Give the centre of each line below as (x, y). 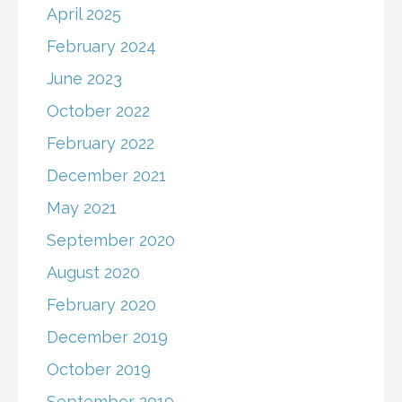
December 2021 (106, 175)
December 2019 (107, 336)
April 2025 (84, 13)
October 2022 (98, 110)
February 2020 (101, 304)
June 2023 (84, 78)
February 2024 (101, 46)
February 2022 (100, 143)
